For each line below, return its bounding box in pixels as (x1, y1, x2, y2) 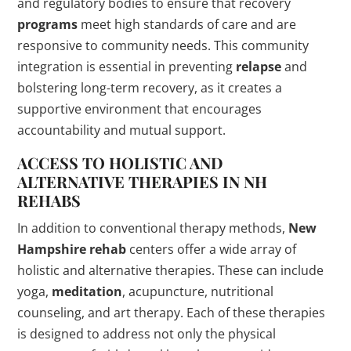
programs (17, 16, 78, 34)
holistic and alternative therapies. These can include (17, 262, 324, 280)
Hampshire (17, 241, 87, 259)
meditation (52, 283, 123, 301)
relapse (236, 58, 282, 76)
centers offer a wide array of (126, 241, 297, 259)
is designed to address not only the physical (17, 325, 277, 343)
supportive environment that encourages (17, 100, 262, 118)
